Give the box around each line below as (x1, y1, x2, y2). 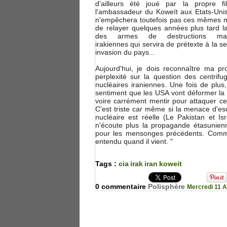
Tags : (95, 160, 119, 168)
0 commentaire (95, 182, 148, 191)
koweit (159, 160, 182, 168)
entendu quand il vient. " (95, 137, 173, 146)
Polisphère (148, 182, 187, 191)
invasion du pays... (95, 48, 155, 57)
